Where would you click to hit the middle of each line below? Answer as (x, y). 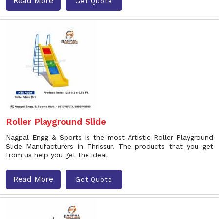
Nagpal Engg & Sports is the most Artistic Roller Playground (109, 137)
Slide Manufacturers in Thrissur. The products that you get (109, 146)
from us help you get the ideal (56, 155)
